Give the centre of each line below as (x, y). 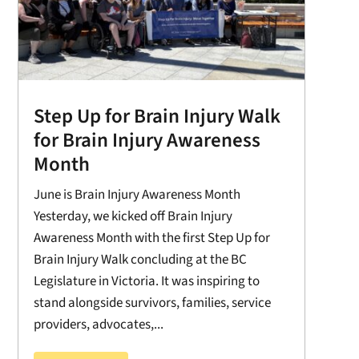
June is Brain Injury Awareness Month (137, 194)
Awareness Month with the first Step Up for (151, 238)
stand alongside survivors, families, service (152, 303)
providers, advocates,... (98, 324)
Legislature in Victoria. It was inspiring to (146, 281)
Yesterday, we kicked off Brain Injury (133, 216)
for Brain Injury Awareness (147, 140)
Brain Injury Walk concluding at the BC (140, 259)
